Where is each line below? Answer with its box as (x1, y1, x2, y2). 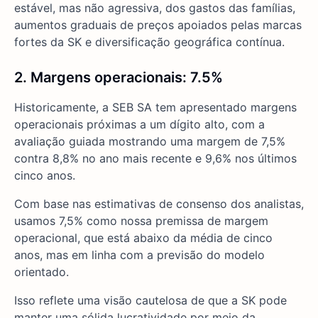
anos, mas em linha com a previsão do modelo (14, 248, 265, 262)
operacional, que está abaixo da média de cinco (14, 231, 273, 245)
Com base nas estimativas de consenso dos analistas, (14, 197, 304, 211)
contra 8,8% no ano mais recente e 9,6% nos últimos (14, 151, 297, 165)
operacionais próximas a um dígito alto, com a (14, 117, 265, 131)
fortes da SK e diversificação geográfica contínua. (14, 35, 285, 49)
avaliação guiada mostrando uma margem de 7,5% (14, 134, 285, 148)
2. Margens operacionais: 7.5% (14, 69, 223, 86)
